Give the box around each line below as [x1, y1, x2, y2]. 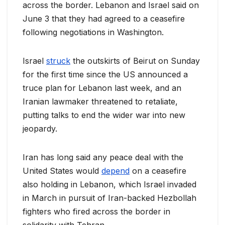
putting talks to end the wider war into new [23, 109, 185, 120]
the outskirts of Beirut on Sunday [70, 55, 200, 66]
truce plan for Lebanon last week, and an [23, 82, 181, 93]
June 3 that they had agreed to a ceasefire [23, 13, 185, 24]
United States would [23, 165, 101, 176]
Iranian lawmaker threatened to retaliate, [23, 96, 178, 106]
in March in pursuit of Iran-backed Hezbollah [23, 192, 196, 203]
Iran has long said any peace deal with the [23, 152, 183, 162]
